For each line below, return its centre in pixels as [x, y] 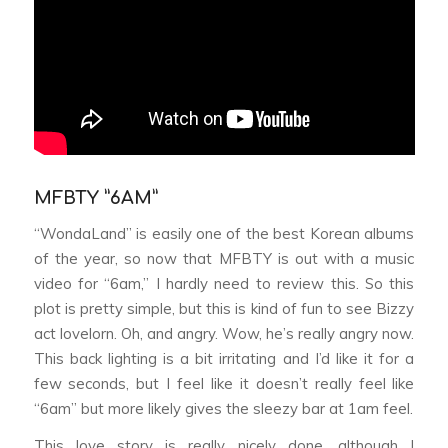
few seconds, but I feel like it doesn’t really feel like [224, 383]
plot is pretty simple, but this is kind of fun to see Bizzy [224, 308]
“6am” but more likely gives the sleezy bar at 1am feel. [223, 408]
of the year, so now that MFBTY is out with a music [224, 258]
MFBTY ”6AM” [95, 197]
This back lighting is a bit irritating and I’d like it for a [224, 358]
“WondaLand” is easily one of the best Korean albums [224, 233]
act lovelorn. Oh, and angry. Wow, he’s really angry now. [224, 333]
